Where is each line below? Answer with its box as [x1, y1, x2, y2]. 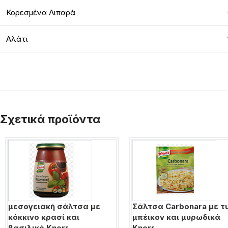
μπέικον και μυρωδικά [132, 212, 221, 222]
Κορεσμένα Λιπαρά [6, 8, 75, 17]
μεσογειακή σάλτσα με [8, 202, 100, 211]
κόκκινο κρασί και [8, 212, 79, 222]
